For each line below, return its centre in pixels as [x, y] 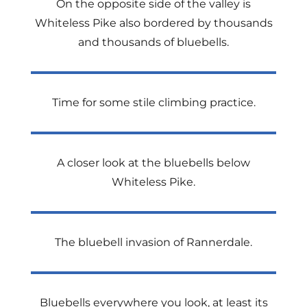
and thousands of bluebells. [153, 42]
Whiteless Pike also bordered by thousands [153, 23]
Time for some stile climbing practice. [153, 102]
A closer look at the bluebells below [153, 163]
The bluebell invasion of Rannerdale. [153, 242]
